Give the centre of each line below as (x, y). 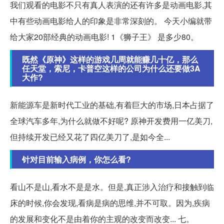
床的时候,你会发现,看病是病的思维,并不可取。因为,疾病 (110, 202)
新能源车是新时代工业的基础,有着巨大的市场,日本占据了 (112, 104)
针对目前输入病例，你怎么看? (76, 159)
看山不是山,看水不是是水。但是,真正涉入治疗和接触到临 (112, 186)
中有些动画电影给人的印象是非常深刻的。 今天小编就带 (111, 20)
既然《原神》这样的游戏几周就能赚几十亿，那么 (110, 59)
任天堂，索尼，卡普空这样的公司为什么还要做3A (111, 68)
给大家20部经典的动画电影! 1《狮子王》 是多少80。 (104, 36)
